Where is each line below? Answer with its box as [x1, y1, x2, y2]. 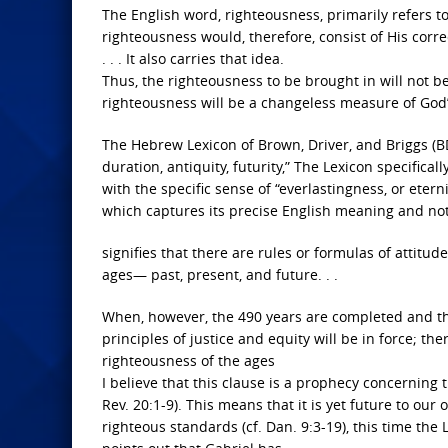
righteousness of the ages [102, 351, 275, 370]
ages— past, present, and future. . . [102, 265, 338, 284]
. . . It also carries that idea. [102, 49, 284, 68]
